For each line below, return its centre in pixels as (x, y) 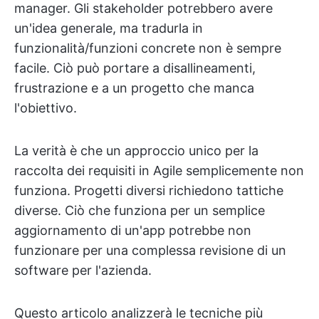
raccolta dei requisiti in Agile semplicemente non (159, 171)
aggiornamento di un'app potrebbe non (133, 230)
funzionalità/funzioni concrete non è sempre (148, 48)
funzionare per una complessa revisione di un (150, 250)
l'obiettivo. (46, 108)
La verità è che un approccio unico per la (136, 151)
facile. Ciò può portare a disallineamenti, (135, 68)
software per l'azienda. (83, 270)
